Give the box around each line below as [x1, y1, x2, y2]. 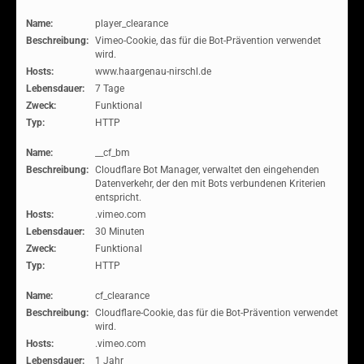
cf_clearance [95, 290, 149, 301]
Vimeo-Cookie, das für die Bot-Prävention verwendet [95, 35, 321, 46]
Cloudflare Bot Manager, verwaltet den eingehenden [95, 164, 319, 175]
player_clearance [95, 18, 168, 29]
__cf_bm [95, 147, 130, 158]
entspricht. [95, 192, 141, 203]
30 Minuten [95, 226, 145, 237]
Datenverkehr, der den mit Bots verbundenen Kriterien [95, 178, 326, 189]
